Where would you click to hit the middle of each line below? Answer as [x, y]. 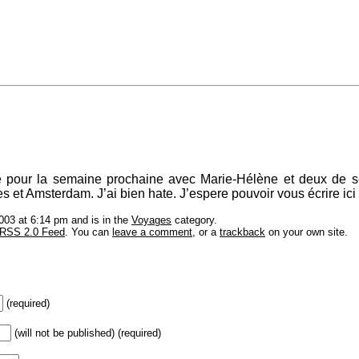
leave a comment [152, 232]
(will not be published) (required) [88, 333]
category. [194, 220]
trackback [242, 232]
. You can [89, 232]
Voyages [151, 220]
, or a [206, 232]
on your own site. [307, 232]
